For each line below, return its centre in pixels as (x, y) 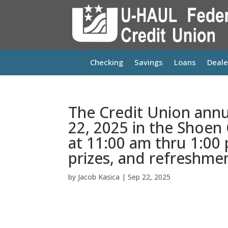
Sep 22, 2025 (149, 177)
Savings (149, 62)
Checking (107, 62)
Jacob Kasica (99, 177)
